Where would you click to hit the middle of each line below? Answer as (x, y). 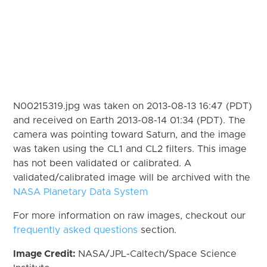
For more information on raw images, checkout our (130, 215)
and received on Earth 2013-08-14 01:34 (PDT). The (130, 120)
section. (157, 230)
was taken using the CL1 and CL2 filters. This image (130, 149)
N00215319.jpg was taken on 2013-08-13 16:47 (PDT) (133, 106)
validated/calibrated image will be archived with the (132, 177)
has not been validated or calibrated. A (103, 163)
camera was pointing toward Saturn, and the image (130, 134)
